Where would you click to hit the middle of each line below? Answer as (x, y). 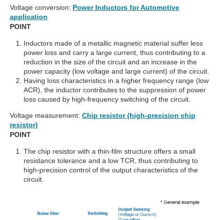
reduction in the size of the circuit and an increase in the (110, 62)
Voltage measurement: (45, 116)
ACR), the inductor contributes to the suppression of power (115, 90)
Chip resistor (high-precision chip (139, 116)
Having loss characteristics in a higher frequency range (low (116, 81)
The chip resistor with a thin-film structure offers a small (110, 151)
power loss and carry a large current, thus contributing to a (114, 53)
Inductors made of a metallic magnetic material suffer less (113, 43)
